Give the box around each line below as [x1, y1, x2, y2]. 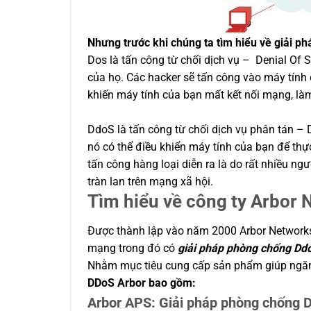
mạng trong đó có [87, 241, 178, 255]
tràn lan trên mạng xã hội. [87, 175, 213, 188]
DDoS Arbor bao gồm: [87, 276, 199, 289]
